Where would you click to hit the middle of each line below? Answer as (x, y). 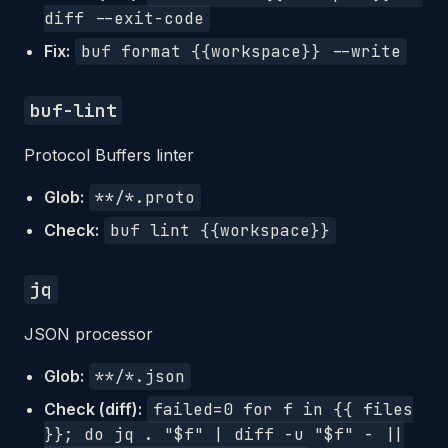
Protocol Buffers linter (109, 155)
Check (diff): (93, 409)
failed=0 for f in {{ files (283, 409)
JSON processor (88, 334)
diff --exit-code (124, 18)
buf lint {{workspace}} (220, 230)
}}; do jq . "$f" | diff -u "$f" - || (224, 434)
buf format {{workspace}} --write (241, 51)
